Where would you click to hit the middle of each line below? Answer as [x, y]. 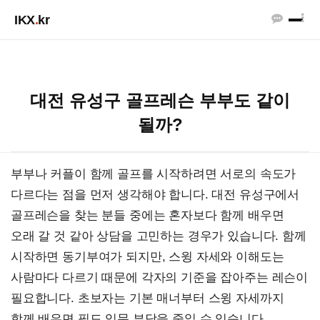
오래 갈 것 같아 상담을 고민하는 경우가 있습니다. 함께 [159, 236]
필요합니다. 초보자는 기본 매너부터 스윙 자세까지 [147, 298]
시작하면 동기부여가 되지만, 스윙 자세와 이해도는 [147, 257]
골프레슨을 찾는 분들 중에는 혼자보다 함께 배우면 [147, 215]
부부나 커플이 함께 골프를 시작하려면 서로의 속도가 [154, 174]
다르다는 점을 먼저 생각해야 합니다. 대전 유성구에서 [155, 195]
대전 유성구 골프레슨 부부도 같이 [160, 100]
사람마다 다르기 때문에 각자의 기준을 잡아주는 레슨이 [160, 277]
